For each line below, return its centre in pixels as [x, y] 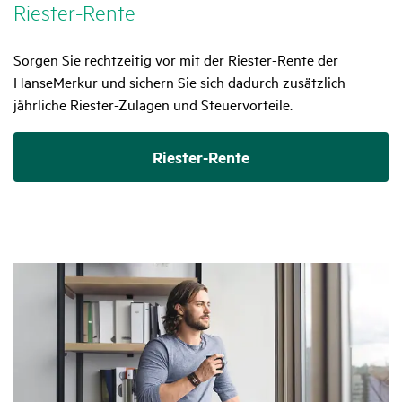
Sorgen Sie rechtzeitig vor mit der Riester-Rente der [176, 59]
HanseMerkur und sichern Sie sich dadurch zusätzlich [179, 81]
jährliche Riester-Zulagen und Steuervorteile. [153, 104]
